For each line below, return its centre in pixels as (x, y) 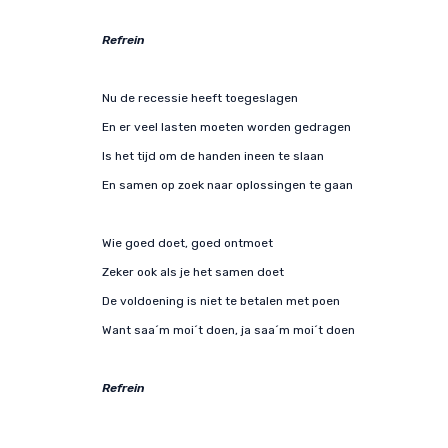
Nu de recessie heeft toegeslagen (200, 98)
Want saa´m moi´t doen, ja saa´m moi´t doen (228, 330)
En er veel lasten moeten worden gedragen (226, 127)
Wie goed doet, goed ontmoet (187, 243)
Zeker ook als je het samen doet (193, 272)
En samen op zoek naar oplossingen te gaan (227, 185)
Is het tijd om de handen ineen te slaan (213, 156)
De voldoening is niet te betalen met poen (221, 301)
